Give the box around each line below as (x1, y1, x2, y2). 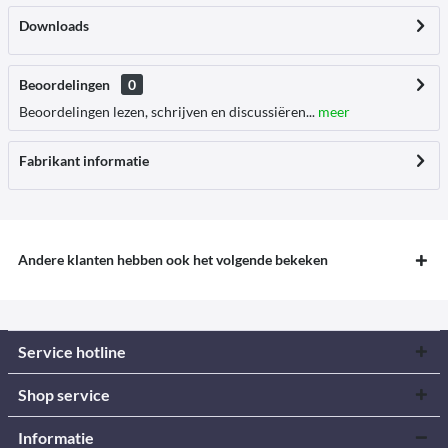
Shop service (18, 385, 110, 404)
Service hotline (18, 342, 126, 361)
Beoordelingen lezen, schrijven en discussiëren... (19, 103, 315, 120)
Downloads (19, 17, 89, 34)
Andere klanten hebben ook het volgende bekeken (18, 251, 328, 268)
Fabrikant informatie (19, 152, 149, 169)
